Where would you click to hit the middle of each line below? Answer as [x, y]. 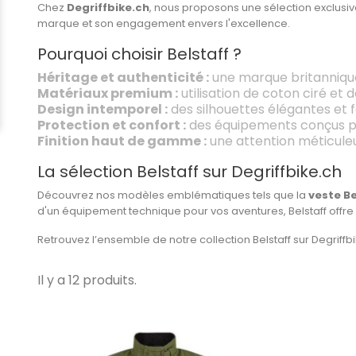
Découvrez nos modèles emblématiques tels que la [173, 195]
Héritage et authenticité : [123, 77]
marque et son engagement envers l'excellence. [164, 23]
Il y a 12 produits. [87, 280]
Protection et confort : [112, 125]
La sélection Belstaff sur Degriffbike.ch [190, 171]
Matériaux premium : [108, 93]
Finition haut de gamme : [122, 141]
